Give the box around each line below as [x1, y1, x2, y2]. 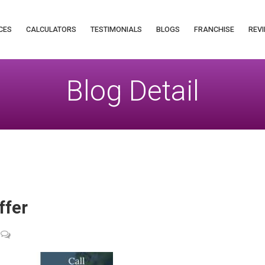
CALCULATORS [25, 25, 76, 34]
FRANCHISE [193, 25, 234, 34]
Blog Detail [66, 74, 199, 108]
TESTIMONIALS [90, 25, 142, 34]
